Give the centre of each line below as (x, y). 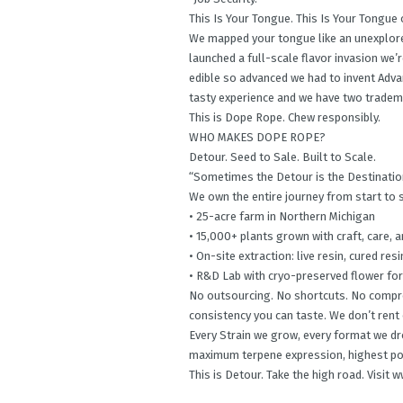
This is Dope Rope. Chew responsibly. (285, 117)
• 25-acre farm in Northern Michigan (282, 216)
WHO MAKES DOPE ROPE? (257, 137)
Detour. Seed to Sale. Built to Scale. (282, 157)
